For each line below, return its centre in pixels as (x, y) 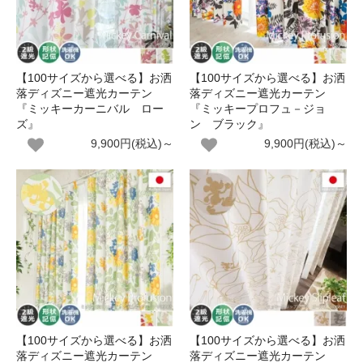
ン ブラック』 (229, 124)
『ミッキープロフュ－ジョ (258, 108)
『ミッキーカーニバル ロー (90, 108)
